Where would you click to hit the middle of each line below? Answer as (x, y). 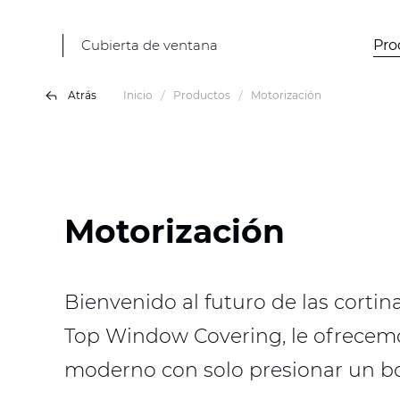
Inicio (138, 95)
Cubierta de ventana (150, 45)
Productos (202, 95)
